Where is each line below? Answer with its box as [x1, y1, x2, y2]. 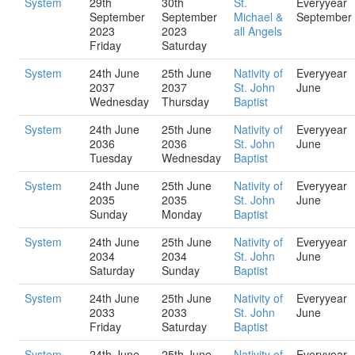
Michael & [234, 9, 283, 25]
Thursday [162, 94, 209, 109]
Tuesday [90, 150, 132, 166]
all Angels [234, 23, 282, 39]
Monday [162, 206, 202, 222]
